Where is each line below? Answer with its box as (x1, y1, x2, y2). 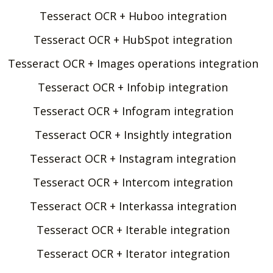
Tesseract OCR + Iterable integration (36, 222, 230, 237)
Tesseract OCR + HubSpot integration (34, 32, 232, 47)
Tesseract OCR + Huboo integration (39, 8, 227, 23)
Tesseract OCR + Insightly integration (34, 127, 232, 142)
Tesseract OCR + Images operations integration (7, 55, 258, 71)
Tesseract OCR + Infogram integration (32, 103, 233, 118)
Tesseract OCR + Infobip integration (38, 79, 228, 94)
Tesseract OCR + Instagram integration (30, 151, 236, 166)
